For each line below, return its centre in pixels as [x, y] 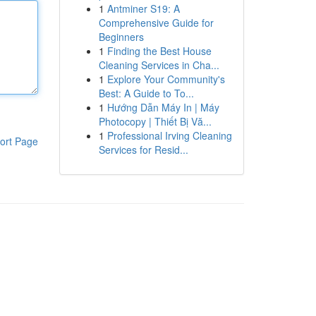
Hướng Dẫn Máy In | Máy [163, 107]
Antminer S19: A [143, 8]
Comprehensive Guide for [156, 23]
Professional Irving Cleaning [169, 135]
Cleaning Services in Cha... [159, 65]
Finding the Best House [159, 51]
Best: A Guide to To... [146, 93]
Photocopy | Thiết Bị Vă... [155, 121]
